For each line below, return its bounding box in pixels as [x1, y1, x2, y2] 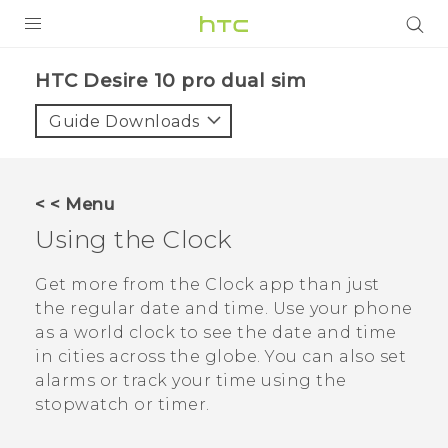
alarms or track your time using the [35, 371, 347, 391]
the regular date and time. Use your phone [35, 299, 413, 319]
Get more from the [35, 275, 205, 295]
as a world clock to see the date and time [35, 323, 397, 343]
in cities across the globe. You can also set [35, 347, 406, 367]
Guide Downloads [49, 112, 200, 131]
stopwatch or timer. [35, 395, 210, 415]
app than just [254, 275, 380, 295]
